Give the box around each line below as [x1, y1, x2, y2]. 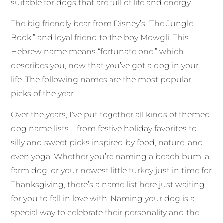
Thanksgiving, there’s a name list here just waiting [11, 179, 205, 189]
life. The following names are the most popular [11, 75, 192, 85]
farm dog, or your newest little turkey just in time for [11, 165, 212, 175]
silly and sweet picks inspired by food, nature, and [11, 137, 204, 147]
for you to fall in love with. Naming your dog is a [11, 193, 195, 203]
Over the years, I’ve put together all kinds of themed [11, 110, 211, 119]
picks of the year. [11, 89, 76, 99]
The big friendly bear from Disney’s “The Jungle [11, 19, 194, 29]
